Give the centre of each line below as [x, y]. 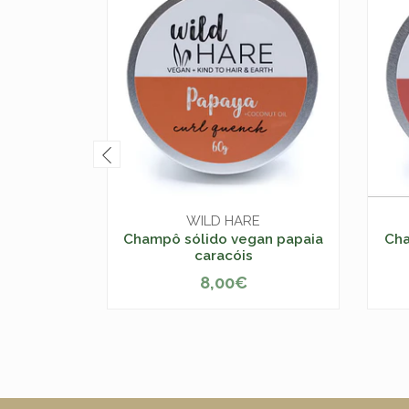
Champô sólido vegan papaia [223, 239]
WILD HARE [223, 220]
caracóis [223, 255]
